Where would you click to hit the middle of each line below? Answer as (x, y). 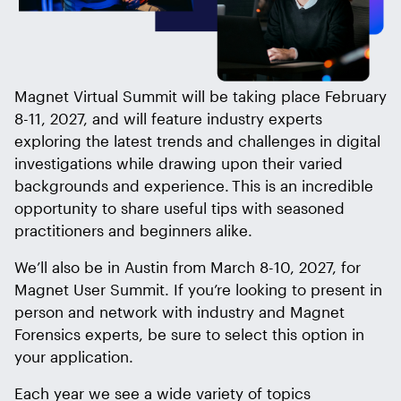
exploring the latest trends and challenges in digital (197, 140)
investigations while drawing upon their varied (179, 162)
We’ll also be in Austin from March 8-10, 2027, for (188, 266)
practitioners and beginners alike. (133, 230)
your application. (74, 356)
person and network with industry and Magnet (179, 311)
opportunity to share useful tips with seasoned (179, 207)
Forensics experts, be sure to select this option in (189, 333)
